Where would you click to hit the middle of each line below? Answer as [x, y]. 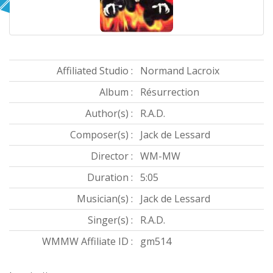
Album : [116, 92]
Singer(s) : [110, 220]
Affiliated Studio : [95, 71]
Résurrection [170, 92]
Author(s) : [109, 114]
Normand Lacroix [180, 71]
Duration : [110, 178]
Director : [112, 156]
